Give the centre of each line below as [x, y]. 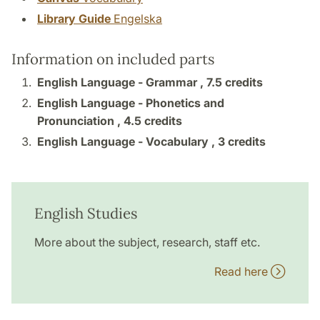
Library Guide [74, 19]
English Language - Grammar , [122, 82]
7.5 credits [235, 82]
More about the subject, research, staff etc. [147, 242]
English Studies [86, 214]
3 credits [242, 142]
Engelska [136, 19]
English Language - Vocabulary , [127, 142]
